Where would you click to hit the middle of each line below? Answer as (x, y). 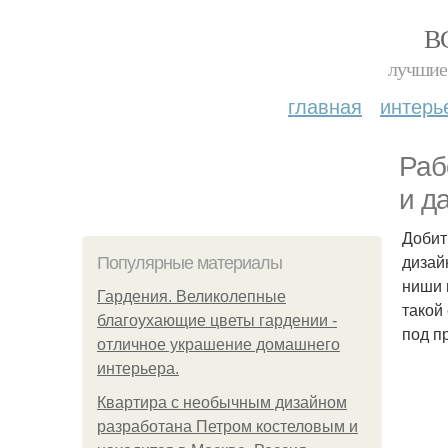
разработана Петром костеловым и (227, 426)
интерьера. (138, 368)
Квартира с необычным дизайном (222, 402)
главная (325, 105)
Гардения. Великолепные (191, 296)
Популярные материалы (189, 263)
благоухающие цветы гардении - (217, 320)
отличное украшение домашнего (218, 344)
